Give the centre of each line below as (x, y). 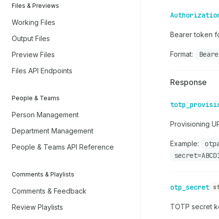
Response (188, 82)
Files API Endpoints (42, 71)
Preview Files (33, 55)
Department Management (53, 131)
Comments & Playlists (43, 174)
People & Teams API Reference (63, 147)
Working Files (33, 22)
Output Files (31, 38)
